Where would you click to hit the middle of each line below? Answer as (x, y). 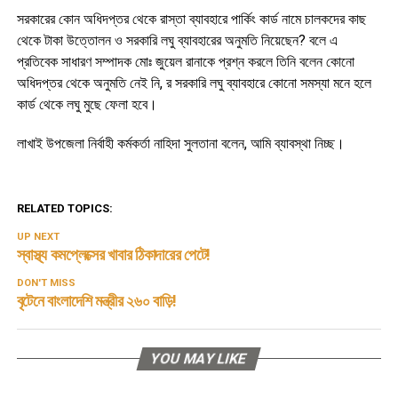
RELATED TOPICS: (64, 208)
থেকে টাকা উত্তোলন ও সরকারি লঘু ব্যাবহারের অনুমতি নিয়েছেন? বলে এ (177, 40)
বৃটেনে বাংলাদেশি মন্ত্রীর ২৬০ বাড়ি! (96, 301)
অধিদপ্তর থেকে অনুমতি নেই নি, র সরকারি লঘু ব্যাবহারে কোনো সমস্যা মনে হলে (194, 83)
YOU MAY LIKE (199, 358)
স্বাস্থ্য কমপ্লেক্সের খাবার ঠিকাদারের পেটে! (113, 255)
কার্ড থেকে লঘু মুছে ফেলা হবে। (87, 104)
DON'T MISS (46, 283)
